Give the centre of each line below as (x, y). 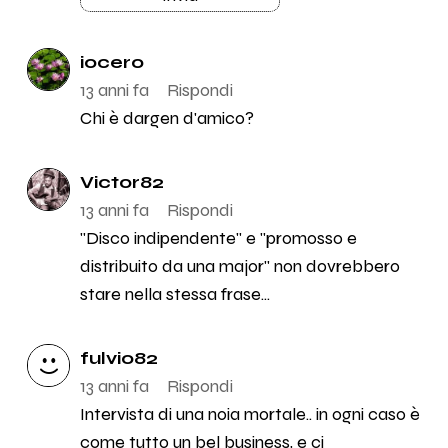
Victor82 (121, 182)
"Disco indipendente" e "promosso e (218, 238)
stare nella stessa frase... (174, 294)
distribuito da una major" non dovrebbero (239, 266)
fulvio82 (118, 358)
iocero (111, 62)
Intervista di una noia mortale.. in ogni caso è (249, 414)
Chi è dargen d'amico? (166, 118)
